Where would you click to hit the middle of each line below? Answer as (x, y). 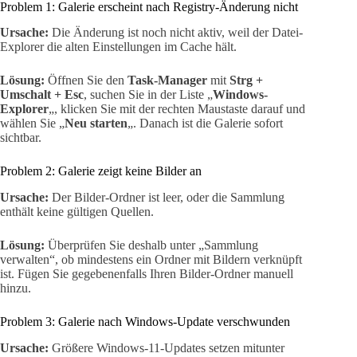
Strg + (246, 80)
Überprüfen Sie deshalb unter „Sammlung (151, 245)
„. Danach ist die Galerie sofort (205, 124)
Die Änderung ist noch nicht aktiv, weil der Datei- (176, 33)
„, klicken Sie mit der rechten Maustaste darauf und (177, 109)
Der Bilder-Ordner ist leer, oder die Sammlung (167, 198)
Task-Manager (167, 80)
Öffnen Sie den (86, 80)
